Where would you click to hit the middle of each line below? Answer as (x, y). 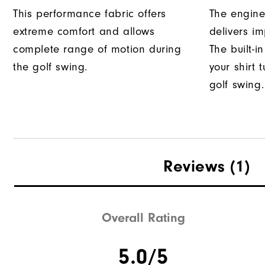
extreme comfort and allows (84, 32)
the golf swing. (50, 67)
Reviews (194, 167)
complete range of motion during (97, 50)
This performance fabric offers (90, 14)
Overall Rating (144, 217)
